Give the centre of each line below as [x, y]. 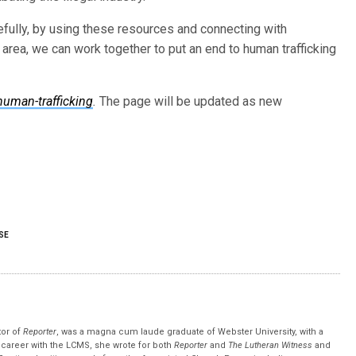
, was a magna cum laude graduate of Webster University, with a [190, 332]
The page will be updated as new [190, 102]
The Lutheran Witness [271, 346]
